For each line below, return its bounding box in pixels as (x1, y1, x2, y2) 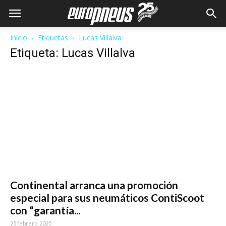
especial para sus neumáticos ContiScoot (10, 191, 204, 204)
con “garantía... (10, 204, 80, 217)
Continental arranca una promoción (10, 179, 178, 192)
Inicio (10, 33, 27, 42)
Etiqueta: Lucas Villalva (10, 46, 135, 60)
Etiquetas (38, 33, 68, 42)
